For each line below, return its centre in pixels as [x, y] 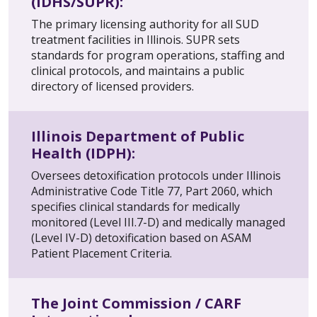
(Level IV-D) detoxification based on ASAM [142, 238]
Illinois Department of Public [138, 137]
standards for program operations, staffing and [158, 56]
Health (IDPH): [85, 154]
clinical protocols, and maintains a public [138, 71]
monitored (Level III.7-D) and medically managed [158, 223]
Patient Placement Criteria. [102, 254]
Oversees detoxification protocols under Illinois [156, 176]
